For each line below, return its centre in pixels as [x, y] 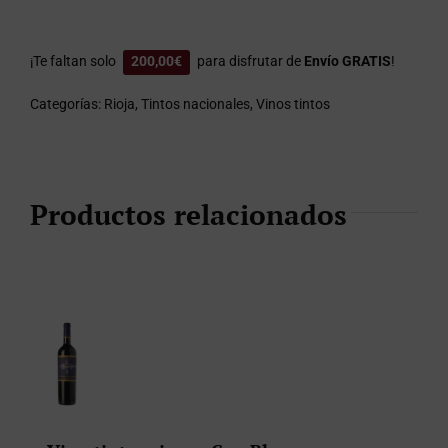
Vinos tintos [293, 104]
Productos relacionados [188, 214]
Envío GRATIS [347, 61]
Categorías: [67, 104]
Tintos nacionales [195, 104]
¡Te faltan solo [74, 61]
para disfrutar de [249, 61]
